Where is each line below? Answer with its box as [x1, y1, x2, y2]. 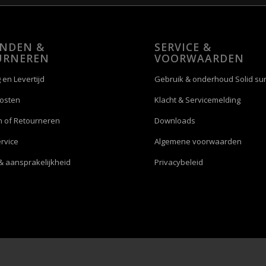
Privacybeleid [154, 157, 204, 168]
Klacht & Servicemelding [154, 94, 241, 106]
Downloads [154, 115, 196, 126]
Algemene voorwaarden [154, 136, 242, 147]
